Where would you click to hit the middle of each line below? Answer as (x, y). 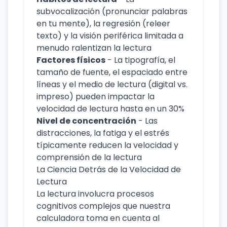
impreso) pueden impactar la (96, 97)
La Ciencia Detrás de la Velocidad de (109, 169)
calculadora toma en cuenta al (98, 218)
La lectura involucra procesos (95, 194)
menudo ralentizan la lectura (94, 48)
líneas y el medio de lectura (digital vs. (112, 84)
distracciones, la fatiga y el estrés (103, 133)
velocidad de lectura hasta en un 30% (110, 109)
